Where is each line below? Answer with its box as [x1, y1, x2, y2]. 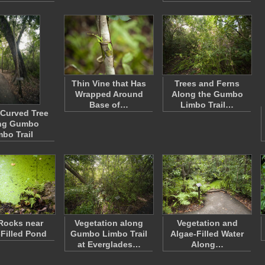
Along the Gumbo [171, 89, 243, 99]
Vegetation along [75, 218, 143, 228]
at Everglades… [77, 240, 141, 249]
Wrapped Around [75, 89, 143, 99]
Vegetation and [176, 218, 238, 228]
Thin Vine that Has [72, 79, 146, 88]
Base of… [89, 100, 128, 109]
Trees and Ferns [174, 79, 240, 88]
